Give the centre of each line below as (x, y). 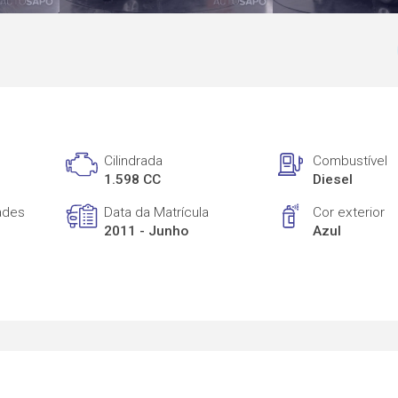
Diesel (333, 180)
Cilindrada (134, 161)
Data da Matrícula (157, 212)
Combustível (350, 161)
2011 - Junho (147, 231)
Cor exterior (349, 212)
